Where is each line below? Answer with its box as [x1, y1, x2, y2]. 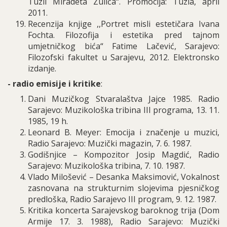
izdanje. [28, 63, 56, 74]
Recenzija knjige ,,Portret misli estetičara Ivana [28, 18, 219, 29]
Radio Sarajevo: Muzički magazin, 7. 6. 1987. [28, 138, 192, 149]
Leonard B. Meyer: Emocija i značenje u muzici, [28, 127, 219, 138]
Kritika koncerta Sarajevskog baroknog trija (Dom [28, 205, 219, 216]
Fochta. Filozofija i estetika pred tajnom [28, 29, 219, 41]
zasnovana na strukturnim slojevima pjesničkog [28, 182, 219, 194]
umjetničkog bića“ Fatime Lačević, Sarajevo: [28, 41, 219, 52]
